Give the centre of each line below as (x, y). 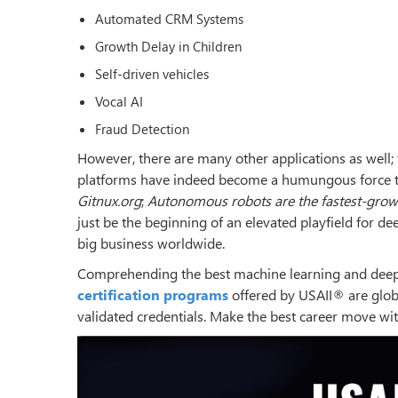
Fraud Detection (142, 128)
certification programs (153, 294)
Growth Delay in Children (168, 46)
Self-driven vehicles (152, 73)
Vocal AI (119, 101)
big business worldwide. (151, 243)
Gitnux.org (109, 200)
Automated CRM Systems (169, 18)
